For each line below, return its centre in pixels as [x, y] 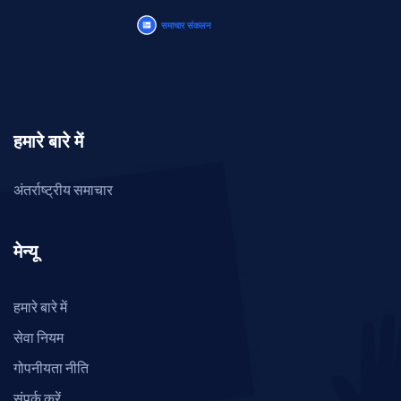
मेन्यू [26, 252]
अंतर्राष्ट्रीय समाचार [63, 190]
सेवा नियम [38, 337]
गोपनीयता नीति [51, 368]
